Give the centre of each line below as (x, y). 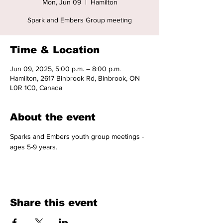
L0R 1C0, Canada (36, 88)
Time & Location (55, 50)
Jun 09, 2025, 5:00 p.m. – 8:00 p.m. (65, 69)
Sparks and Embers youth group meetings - (78, 136)
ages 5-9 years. (35, 147)
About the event (53, 117)
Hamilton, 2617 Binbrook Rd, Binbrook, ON (75, 78)
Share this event (54, 203)
